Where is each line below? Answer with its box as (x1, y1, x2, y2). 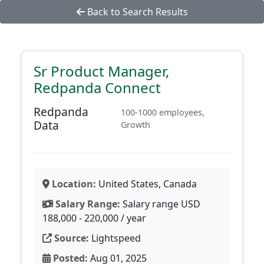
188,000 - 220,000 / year (42, 212, 146, 225)
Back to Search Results (84, 5, 188, 18)
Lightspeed (89, 232, 141, 245)
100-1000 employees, (121, 107, 205, 118)
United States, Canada (96, 177, 197, 190)
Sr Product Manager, (34, 61, 169, 81)
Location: (49, 177, 96, 190)
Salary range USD (120, 197, 200, 210)
